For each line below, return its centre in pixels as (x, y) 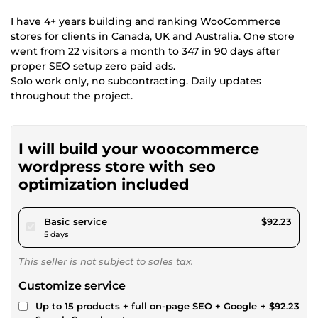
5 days (56, 234)
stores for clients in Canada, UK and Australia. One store (153, 36)
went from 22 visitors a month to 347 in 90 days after (146, 51)
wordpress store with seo (117, 166)
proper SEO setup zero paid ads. (93, 66)
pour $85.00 (135, 220)
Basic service (76, 221)
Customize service (72, 285)
